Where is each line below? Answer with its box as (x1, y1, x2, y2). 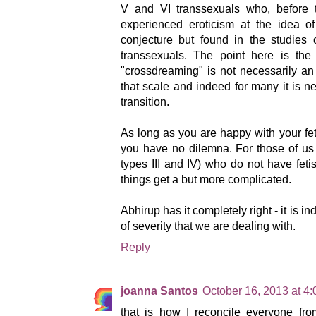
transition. (121, 95, 169, 108)
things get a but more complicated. (121, 173, 291, 186)
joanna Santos (121, 285, 198, 298)
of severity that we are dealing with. (121, 219, 296, 232)
